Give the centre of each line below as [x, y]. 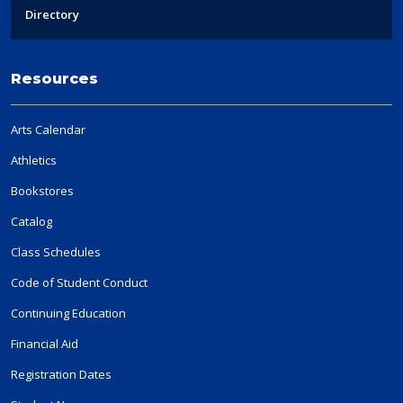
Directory [52, 15]
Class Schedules [56, 252]
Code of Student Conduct [79, 283]
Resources [54, 79]
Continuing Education [68, 313]
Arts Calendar [48, 130]
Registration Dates [61, 375]
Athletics [34, 161]
